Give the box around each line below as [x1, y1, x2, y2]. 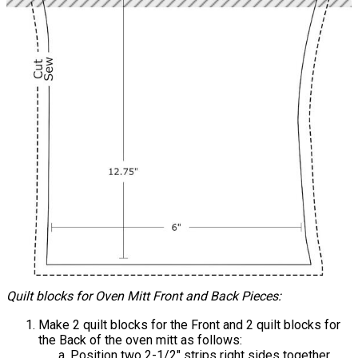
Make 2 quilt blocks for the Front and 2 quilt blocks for [38, 316, 340, 332]
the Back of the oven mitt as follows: [38, 332, 242, 348]
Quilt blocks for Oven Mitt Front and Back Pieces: [6, 288, 281, 304]
